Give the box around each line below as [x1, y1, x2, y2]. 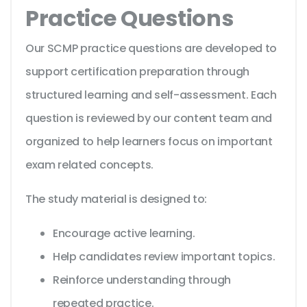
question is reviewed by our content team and [25, 110, 272, 127]
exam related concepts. [25, 157, 153, 173]
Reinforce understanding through [53, 272, 232, 288]
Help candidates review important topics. [53, 249, 275, 265]
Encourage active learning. [53, 225, 195, 242]
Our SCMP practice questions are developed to [25, 40, 277, 57]
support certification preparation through [25, 64, 249, 80]
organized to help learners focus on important [25, 134, 273, 150]
